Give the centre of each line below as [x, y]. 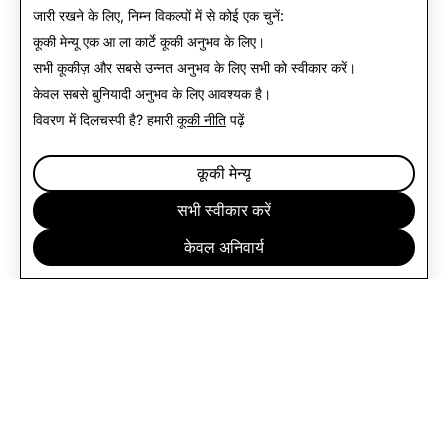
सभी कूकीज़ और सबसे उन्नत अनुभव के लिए [141, 67]
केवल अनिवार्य [224, 247]
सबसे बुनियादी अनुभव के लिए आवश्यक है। [165, 93]
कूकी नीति [201, 119]
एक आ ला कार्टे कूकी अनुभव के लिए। [172, 41]
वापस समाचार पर [224, 15]
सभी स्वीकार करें [224, 210]
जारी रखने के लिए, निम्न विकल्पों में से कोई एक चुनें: [158, 15]
